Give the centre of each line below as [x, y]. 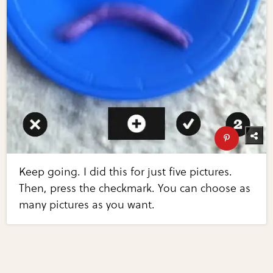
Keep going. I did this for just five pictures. [126, 172]
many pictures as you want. [87, 204]
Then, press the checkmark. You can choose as [135, 188]
